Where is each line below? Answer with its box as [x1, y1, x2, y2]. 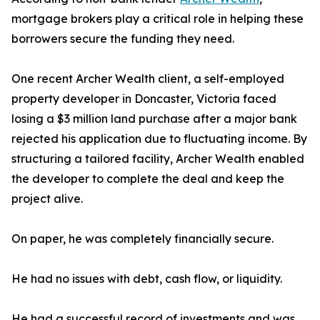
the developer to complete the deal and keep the [11, 171, 284, 186]
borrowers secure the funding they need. [11, 31, 234, 46]
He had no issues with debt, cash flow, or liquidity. [11, 271, 282, 286]
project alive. [11, 191, 83, 206]
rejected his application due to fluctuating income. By [11, 131, 307, 146]
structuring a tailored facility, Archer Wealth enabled [11, 151, 304, 166]
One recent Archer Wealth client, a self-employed [11, 71, 284, 86]
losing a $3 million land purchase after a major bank [11, 111, 297, 126]
